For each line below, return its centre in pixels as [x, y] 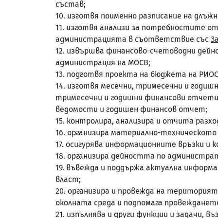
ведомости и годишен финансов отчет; [131, 109]
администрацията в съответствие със [133, 39]
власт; [68, 179]
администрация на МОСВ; [103, 63]
